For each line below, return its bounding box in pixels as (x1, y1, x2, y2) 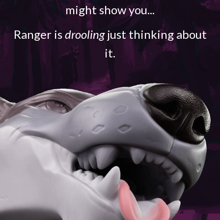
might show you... (65, 2, 155, 17)
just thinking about (104, 27, 207, 41)
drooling (64, 27, 105, 41)
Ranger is (13, 27, 65, 41)
